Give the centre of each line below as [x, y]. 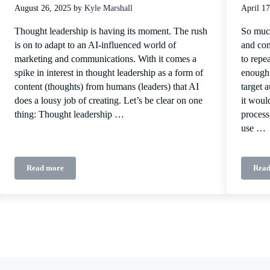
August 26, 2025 [42, 8]
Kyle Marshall [108, 8]
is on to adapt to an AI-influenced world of [95, 46]
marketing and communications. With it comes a [105, 59]
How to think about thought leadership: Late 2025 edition [141, 171]
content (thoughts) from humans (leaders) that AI [106, 87]
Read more [45, 168]
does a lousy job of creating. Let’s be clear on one [108, 101]
